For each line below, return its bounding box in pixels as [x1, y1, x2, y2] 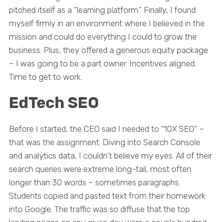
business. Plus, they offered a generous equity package [8, 45, 208, 55]
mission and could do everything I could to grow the [8, 31, 197, 42]
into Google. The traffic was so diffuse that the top [8, 204, 190, 214]
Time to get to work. [8, 71, 82, 82]
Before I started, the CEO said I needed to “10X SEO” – [8, 123, 204, 134]
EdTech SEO [8, 93, 99, 112]
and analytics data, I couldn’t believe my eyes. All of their [8, 150, 212, 161]
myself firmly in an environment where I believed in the [8, 18, 205, 28]
